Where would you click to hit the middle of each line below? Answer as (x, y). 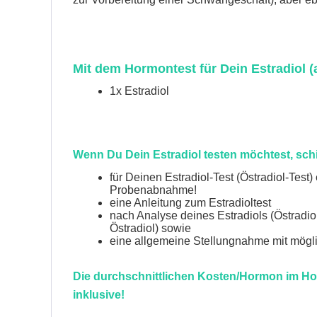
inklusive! (99, 295)
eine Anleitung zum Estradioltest (190, 203)
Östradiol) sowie (150, 228)
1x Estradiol (139, 91)
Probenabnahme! (153, 190)
